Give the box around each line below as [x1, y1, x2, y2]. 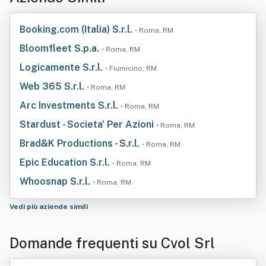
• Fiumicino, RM [105, 64, 157, 72]
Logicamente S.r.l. [20, 62, 105, 73]
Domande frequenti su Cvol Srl [9, 235, 215, 251]
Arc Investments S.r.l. [20, 100, 121, 111]
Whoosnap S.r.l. [20, 176, 93, 187]
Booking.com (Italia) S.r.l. [20, 24, 135, 35]
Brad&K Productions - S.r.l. [20, 138, 142, 149]
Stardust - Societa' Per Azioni [20, 119, 156, 130]
